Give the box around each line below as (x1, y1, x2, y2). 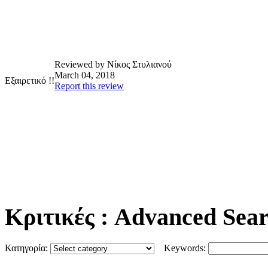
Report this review (54, 81, 124, 92)
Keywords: (154, 243, 208, 254)
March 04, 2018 (54, 70, 115, 81)
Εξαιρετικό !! (5, 75, 54, 86)
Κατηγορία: (5, 243, 50, 254)
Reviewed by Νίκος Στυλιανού (54, 59, 172, 70)
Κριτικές (5, 203, 95, 231)
